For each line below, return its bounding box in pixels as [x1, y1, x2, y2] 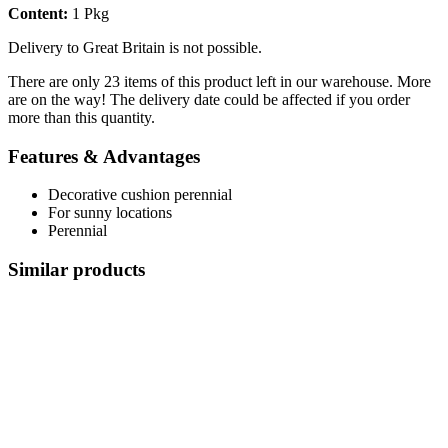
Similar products [8, 258, 145, 280]
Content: [8, 4, 68, 22]
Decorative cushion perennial [48, 186, 232, 204]
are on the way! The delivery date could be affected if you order [8, 90, 410, 108]
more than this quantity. [8, 108, 155, 126]
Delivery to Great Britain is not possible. [8, 38, 262, 56]
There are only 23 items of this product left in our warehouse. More [8, 72, 431, 90]
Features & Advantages [8, 145, 200, 167]
